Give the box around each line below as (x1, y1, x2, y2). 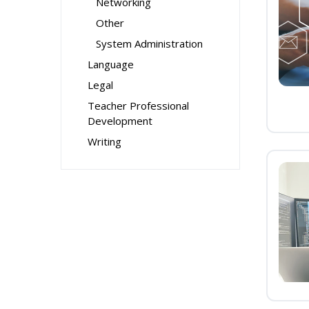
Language (88, 57, 134, 71)
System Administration (96, 37, 203, 50)
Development (88, 114, 152, 128)
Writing (88, 134, 121, 148)
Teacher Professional (88, 99, 189, 112)
